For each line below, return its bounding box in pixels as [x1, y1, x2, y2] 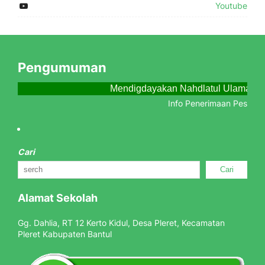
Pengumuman [18, 60, 106, 75]
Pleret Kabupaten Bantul [18, 229, 112, 239]
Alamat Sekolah [18, 192, 98, 204]
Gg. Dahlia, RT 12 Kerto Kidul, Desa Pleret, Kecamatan [18, 218, 225, 228]
